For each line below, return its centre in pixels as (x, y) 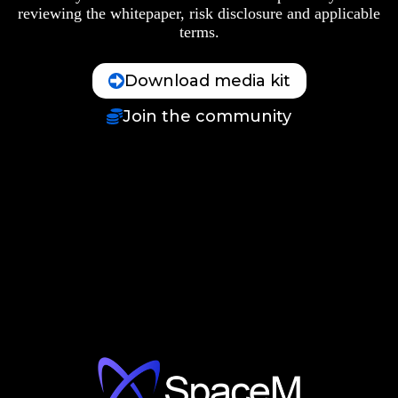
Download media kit (207, 80)
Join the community (207, 116)
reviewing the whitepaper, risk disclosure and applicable (199, 13)
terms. (199, 32)
